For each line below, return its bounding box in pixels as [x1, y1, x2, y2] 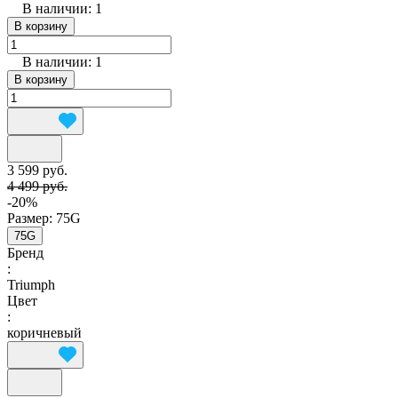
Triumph [7, 277, 55, 293]
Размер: [7, 211, 56, 227]
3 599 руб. [7, 163, 68, 179]
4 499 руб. [7, 179, 68, 195]
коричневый [7, 325, 82, 341]
